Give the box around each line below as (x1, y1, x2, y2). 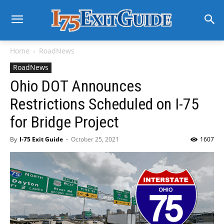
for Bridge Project (10, 112, 119, 131)
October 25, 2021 (71, 135, 119, 143)
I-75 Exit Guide (19, 135, 63, 143)
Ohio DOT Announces (10, 76, 141, 95)
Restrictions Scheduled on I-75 (10, 94, 199, 113)
